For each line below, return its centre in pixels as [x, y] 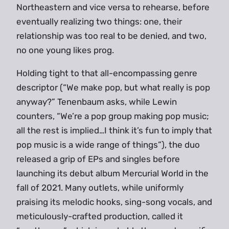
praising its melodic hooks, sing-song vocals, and [114, 202]
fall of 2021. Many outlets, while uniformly [100, 188]
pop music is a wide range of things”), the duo [108, 145]
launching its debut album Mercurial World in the [112, 174]
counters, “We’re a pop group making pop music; [113, 116]
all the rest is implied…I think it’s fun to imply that [114, 131]
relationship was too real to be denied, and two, [111, 36]
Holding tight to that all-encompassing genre [107, 73]
